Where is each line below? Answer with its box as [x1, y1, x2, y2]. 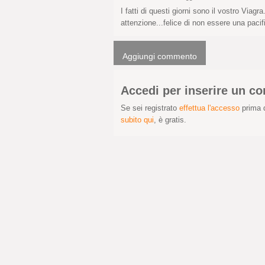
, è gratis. [154, 115, 186, 124]
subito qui [121, 115, 154, 124]
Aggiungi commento [122, 51, 197, 62]
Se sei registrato [121, 103, 179, 112]
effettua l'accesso [179, 103, 240, 112]
